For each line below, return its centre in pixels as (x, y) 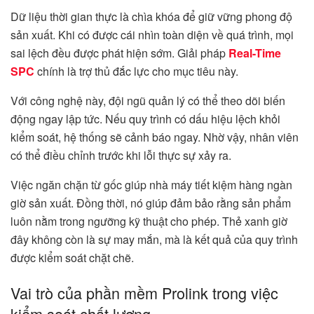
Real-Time (255, 53)
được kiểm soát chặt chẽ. (72, 258)
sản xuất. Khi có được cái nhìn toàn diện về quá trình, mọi (152, 35)
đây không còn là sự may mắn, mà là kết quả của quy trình (154, 240)
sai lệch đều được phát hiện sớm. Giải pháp (120, 53)
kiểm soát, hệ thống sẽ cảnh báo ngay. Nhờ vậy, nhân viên (155, 137)
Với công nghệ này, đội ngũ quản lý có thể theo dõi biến (148, 101)
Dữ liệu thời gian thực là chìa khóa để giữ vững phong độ (151, 17)
